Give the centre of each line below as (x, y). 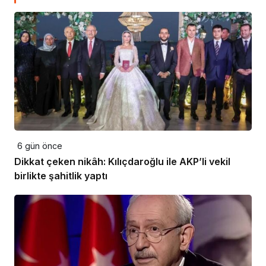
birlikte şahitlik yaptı (61, 176)
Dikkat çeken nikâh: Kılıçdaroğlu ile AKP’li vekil (122, 161)
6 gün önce (40, 146)
